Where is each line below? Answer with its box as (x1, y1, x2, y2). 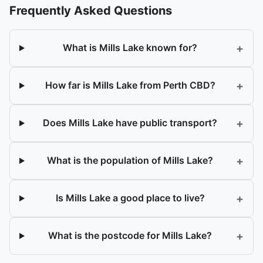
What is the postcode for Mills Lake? (48, 230, 213, 242)
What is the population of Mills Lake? (47, 154, 214, 167)
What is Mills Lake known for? (63, 42, 198, 54)
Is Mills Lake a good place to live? (55, 192, 205, 204)
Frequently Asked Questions (9, 3, 172, 18)
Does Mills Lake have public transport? (43, 117, 218, 129)
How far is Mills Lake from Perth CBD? (45, 79, 215, 92)
